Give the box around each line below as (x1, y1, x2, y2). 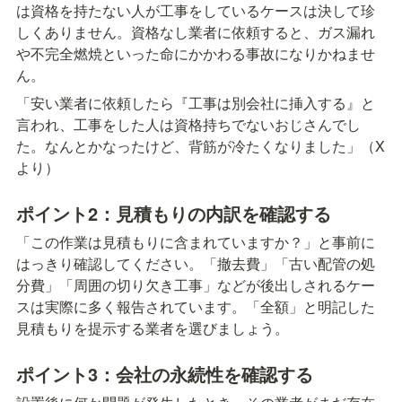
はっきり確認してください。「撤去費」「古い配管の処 (16, 253, 375, 275)
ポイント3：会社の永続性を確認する (16, 361, 313, 388)
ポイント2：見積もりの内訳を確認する (16, 200, 331, 227)
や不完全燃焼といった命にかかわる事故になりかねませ (16, 43, 375, 65)
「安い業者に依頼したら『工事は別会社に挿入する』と (16, 92, 375, 114)
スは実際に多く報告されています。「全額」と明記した (16, 296, 375, 318)
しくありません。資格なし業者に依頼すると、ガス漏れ (16, 22, 375, 43)
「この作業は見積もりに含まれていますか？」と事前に (16, 232, 375, 253)
